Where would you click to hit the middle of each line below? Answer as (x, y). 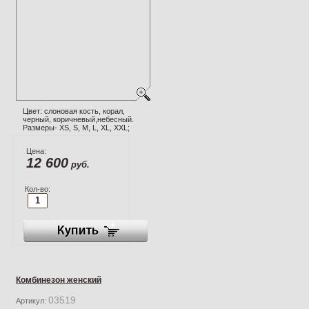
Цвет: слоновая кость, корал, (74, 111)
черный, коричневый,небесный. (78, 119)
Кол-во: (37, 189)
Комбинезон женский (59, 280)
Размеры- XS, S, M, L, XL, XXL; (76, 127)
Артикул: (32, 300)
